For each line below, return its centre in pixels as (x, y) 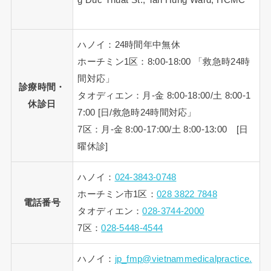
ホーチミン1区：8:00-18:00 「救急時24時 (164, 61)
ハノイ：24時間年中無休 (129, 44)
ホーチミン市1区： (117, 194)
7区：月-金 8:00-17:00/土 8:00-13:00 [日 (163, 129)
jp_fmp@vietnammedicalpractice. (183, 259)
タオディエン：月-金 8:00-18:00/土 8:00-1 (164, 95)
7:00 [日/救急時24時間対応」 (137, 112)
